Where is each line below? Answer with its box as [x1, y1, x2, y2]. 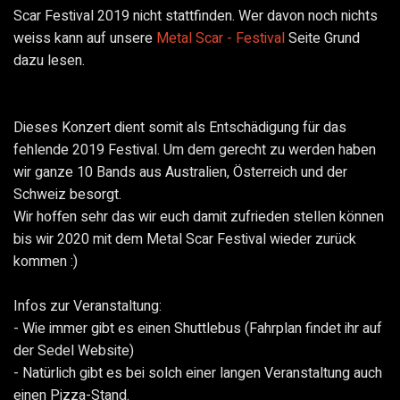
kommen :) [13, 250, 78, 272]
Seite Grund [285, 27, 360, 49]
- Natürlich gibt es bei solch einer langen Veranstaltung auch [13, 362, 382, 384]
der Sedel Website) [13, 339, 134, 362]
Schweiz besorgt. [13, 183, 121, 205]
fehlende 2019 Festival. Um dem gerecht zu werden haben [13, 138, 376, 161]
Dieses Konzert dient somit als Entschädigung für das [13, 116, 346, 138]
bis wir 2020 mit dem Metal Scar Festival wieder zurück [13, 228, 356, 250]
